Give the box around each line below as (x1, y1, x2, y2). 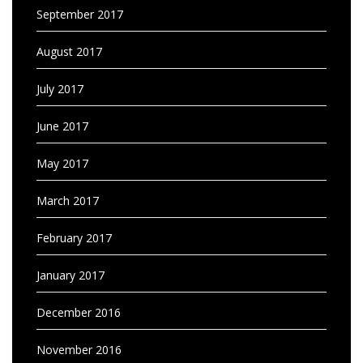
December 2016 (36, 304, 121, 320)
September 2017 (36, 6, 123, 22)
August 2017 (36, 43, 102, 59)
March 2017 (36, 192, 99, 208)
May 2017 (36, 155, 88, 171)
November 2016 (36, 341, 122, 357)
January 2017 (36, 267, 105, 283)
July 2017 (36, 80, 83, 96)
